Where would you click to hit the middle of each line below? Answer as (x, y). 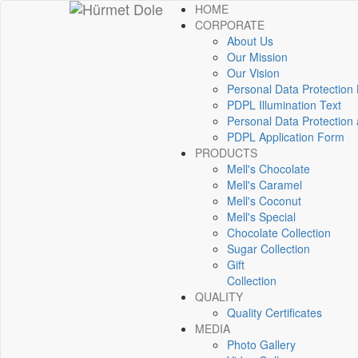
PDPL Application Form (286, 137)
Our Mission (257, 57)
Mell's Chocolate (268, 169)
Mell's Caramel (265, 185)
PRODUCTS (226, 153)
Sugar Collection (268, 249)
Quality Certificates (274, 312)
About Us (250, 41)
